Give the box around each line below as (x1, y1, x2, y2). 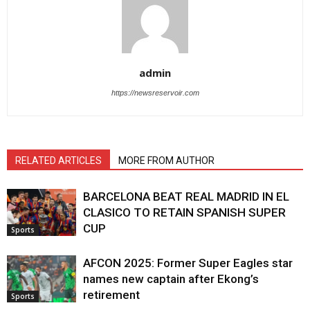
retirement (83, 287, 140, 302)
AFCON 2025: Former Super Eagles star (83, 255, 293, 270)
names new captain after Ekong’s (83, 271, 259, 286)
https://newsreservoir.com (111, 88, 199, 97)
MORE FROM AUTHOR (118, 154, 215, 166)
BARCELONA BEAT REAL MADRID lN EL (83, 189, 289, 203)
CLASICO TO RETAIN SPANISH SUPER (83, 205, 286, 219)
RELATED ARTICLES (15, 154, 102, 166)
